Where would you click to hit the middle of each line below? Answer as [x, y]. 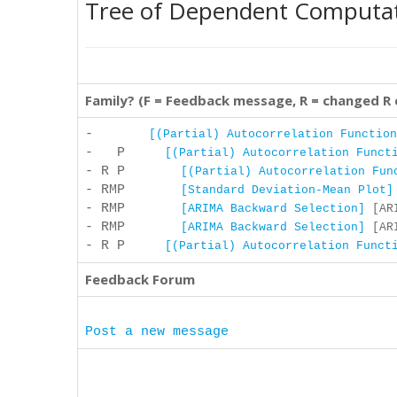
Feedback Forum [140, 279]
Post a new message [157, 332]
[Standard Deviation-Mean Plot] [287, 190]
